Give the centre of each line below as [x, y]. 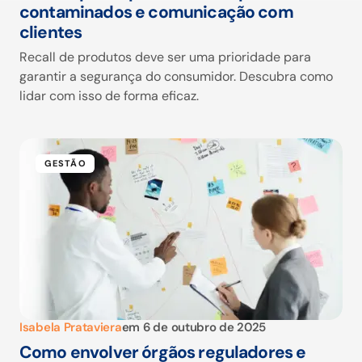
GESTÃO [65, 164]
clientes [51, 33]
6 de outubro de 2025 [205, 328]
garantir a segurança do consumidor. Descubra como [176, 77]
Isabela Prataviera [71, 328]
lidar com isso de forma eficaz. [109, 96]
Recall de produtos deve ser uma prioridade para [165, 57]
